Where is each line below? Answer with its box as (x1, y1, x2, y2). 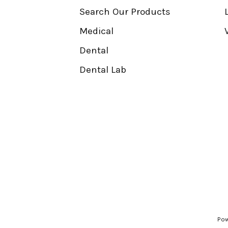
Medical (79, 25, 113, 37)
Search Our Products (79, 6, 170, 17)
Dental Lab (79, 64, 126, 75)
